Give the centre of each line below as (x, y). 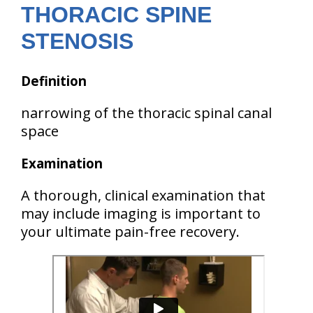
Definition (54, 81)
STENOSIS (77, 42)
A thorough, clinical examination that (143, 196)
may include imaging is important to (141, 214)
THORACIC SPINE (116, 15)
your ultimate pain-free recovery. (130, 232)
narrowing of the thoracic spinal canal (146, 113)
